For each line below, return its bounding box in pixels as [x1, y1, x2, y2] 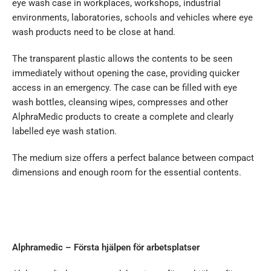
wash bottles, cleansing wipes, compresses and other [12, 97, 228, 108]
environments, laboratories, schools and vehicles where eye [12, 12, 253, 24]
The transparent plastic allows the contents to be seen [12, 53, 232, 65]
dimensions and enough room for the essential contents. [12, 167, 241, 178]
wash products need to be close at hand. [12, 27, 175, 38]
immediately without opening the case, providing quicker [12, 68, 240, 79]
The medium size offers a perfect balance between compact [12, 152, 254, 164]
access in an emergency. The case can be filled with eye [12, 82, 237, 94]
